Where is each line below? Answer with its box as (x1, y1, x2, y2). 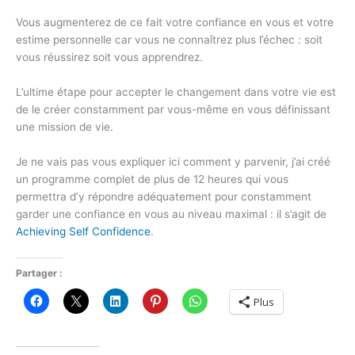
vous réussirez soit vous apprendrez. (16, 51, 203, 64)
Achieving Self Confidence (16, 225, 151, 239)
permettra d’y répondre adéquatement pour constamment (16, 190, 311, 204)
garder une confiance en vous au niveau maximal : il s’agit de (16, 208, 326, 221)
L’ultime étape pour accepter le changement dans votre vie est (16, 86, 336, 99)
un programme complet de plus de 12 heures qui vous (16, 173, 288, 186)
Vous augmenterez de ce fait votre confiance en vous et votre (16, 16, 334, 29)
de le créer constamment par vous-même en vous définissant (16, 103, 330, 116)
